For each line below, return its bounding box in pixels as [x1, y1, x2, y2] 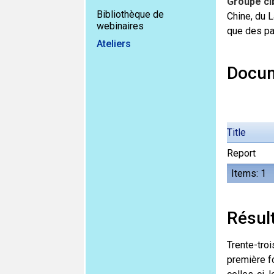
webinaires [97, 20, 144, 32]
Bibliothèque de [97, 9, 164, 20]
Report [226, 147, 256, 159]
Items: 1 [231, 168, 266, 179]
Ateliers [97, 38, 131, 50]
